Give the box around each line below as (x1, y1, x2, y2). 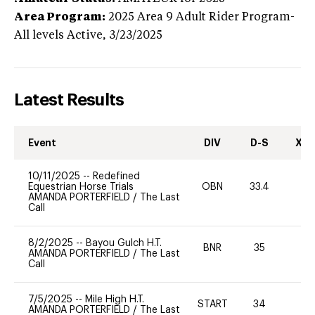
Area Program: (14, 11, 105, 23)
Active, (67, 30, 109, 41)
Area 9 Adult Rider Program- (137, 11, 295, 23)
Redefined (93, 171, 140, 181)
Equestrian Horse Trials (28, 181, 134, 192)
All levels (14, 30, 64, 41)
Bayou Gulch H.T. (86, 238, 162, 248)
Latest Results (14, 91, 124, 108)
